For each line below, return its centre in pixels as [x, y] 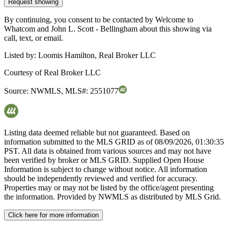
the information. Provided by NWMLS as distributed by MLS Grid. [112, 197]
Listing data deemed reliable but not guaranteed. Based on [97, 133]
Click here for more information [53, 215]
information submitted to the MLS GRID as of [79, 142]
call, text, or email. [34, 38]
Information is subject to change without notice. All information [106, 169]
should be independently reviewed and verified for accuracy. [101, 179]
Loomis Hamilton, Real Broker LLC [97, 55]
